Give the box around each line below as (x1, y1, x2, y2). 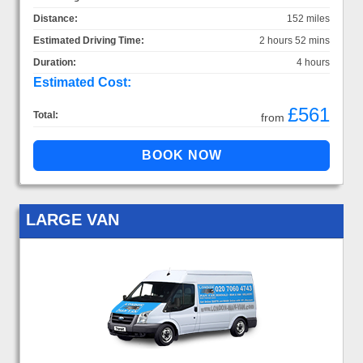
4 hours (297, 56, 330, 68)
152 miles (287, 12, 330, 24)
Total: (33, 109, 58, 121)
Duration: (33, 56, 76, 68)
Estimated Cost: (33, 75, 131, 89)
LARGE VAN (26, 210, 119, 228)
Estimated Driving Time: (33, 34, 144, 46)
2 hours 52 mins (259, 34, 330, 46)
